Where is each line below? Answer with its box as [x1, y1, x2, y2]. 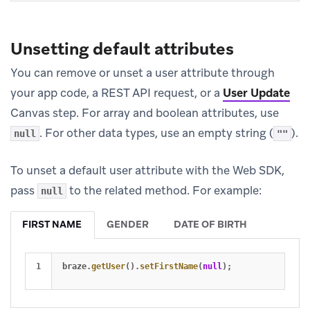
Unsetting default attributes [10, 37, 234, 60]
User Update [223, 84, 290, 100]
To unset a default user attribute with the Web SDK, [10, 162, 284, 178]
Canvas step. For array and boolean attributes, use [10, 104, 279, 120]
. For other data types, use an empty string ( [39, 125, 273, 140]
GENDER [107, 217, 149, 230]
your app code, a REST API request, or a [10, 84, 223, 100]
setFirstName [140, 261, 198, 271]
